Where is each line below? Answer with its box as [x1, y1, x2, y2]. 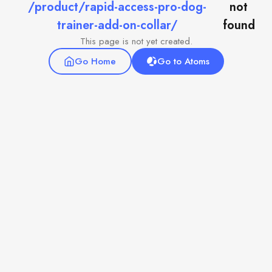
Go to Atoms [157, 55, 209, 68]
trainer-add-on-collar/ [56, 16, 178, 34]
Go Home [75, 55, 116, 68]
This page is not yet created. [80, 35, 192, 48]
